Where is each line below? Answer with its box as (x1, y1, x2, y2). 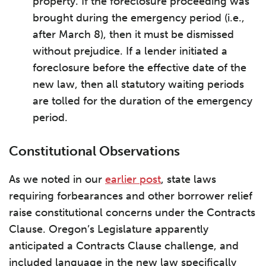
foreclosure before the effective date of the (33, 61, 246, 74)
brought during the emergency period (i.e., (33, 11, 245, 24)
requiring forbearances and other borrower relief (9, 189, 252, 202)
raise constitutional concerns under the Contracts (9, 206, 255, 219)
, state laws (161, 173, 216, 186)
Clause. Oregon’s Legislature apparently (9, 223, 208, 236)
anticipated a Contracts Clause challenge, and (9, 239, 239, 252)
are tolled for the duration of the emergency (33, 94, 252, 107)
